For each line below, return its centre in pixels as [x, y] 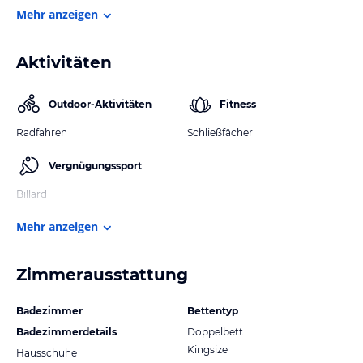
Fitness [238, 104]
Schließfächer [220, 132]
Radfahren [42, 132]
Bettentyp [213, 310]
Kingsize [207, 349]
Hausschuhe [47, 352]
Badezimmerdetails [66, 331]
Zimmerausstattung [102, 274]
